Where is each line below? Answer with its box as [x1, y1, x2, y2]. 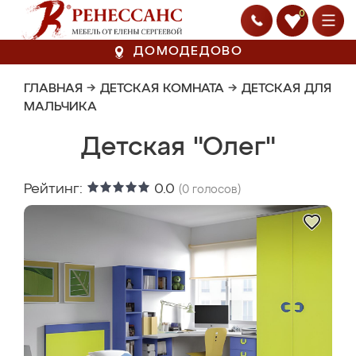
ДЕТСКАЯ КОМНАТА [100, 83, 224, 95]
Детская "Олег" [80, 135, 276, 161]
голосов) [189, 184, 241, 195]
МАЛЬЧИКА [24, 101, 97, 114]
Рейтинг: [24, 182, 87, 196]
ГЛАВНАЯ [24, 83, 83, 95]
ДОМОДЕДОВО [133, 45, 243, 58]
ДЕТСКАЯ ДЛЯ [242, 83, 331, 95]
